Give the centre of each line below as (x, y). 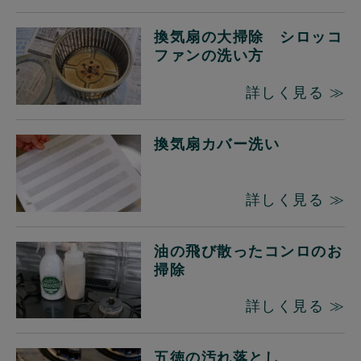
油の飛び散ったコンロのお (249, 251)
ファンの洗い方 (209, 56)
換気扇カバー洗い (217, 144)
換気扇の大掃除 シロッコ (249, 37)
